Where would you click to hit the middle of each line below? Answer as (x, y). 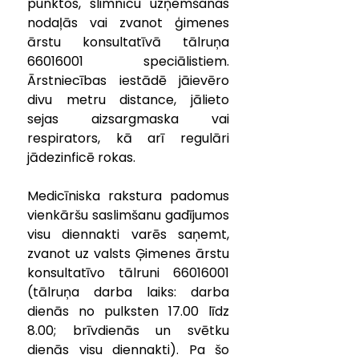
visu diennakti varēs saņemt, (128, 234)
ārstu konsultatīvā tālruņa (128, 42)
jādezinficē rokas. (81, 157)
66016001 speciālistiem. (128, 61)
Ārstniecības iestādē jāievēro (128, 81)
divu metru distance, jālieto (128, 100)
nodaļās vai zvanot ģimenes (128, 23)
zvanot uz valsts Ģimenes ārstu (128, 254)
